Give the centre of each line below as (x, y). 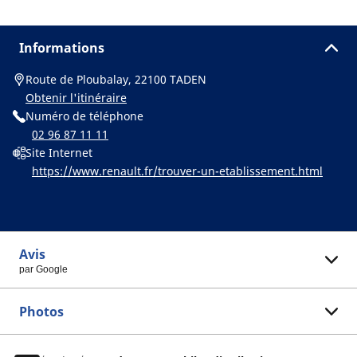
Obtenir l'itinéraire (76, 98)
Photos (41, 312)
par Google (43, 269)
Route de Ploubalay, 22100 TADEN (116, 79)
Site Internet (59, 153)
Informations (62, 48)
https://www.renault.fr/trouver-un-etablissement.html (177, 171)
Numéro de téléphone (84, 116)
